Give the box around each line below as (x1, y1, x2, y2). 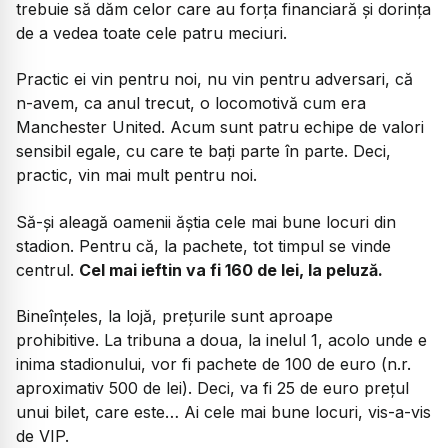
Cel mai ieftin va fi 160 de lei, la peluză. (79, 259, 383, 280)
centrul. (16, 259, 79, 280)
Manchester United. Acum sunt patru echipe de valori (16, 117, 424, 138)
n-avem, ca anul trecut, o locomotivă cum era (16, 93, 366, 114)
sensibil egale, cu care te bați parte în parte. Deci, (16, 141, 391, 162)
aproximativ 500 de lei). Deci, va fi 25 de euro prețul (16, 378, 409, 399)
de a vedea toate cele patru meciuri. (16, 23, 287, 44)
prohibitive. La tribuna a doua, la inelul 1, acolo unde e (16, 330, 427, 351)
